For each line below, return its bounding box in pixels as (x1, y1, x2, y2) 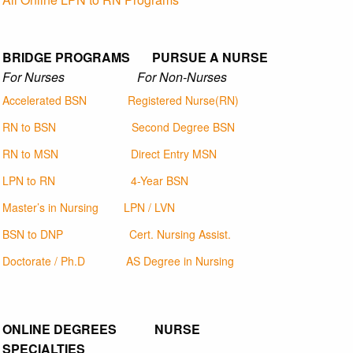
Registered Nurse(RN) (128, 92, 239, 109)
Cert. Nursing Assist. (129, 226, 231, 243)
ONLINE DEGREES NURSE (2, 320, 200, 339)
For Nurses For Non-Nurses (2, 68, 227, 87)
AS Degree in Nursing (126, 253, 234, 269)
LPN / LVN (124, 199, 175, 216)
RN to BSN (2, 119, 56, 136)
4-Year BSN (131, 173, 188, 189)
